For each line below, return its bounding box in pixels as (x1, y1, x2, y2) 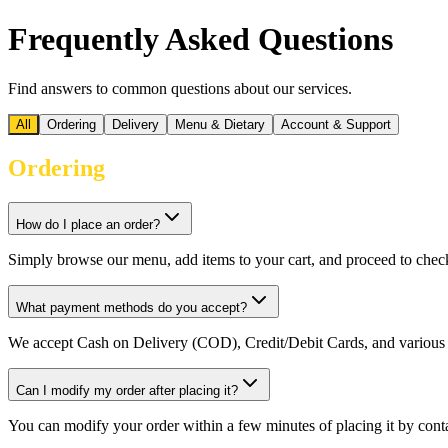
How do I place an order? (16, 216, 160, 232)
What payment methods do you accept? (16, 299, 247, 315)
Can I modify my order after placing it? (16, 382, 238, 398)
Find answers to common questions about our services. (8, 79, 352, 97)
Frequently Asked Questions (8, 21, 393, 58)
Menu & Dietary (175, 116, 265, 132)
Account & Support (281, 116, 391, 132)
